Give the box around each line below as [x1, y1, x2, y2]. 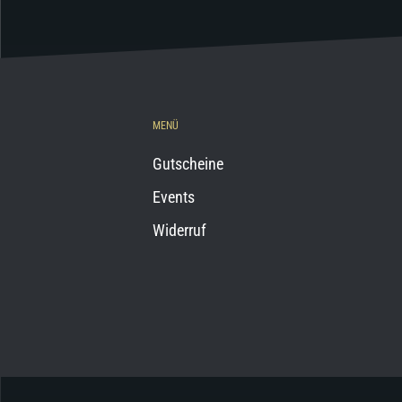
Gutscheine [153, 154, 223, 173]
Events [153, 188, 195, 206]
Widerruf [153, 221, 206, 240]
